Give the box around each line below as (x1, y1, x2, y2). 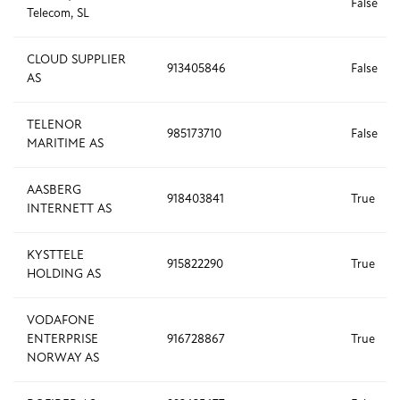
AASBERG (27, 184, 81, 198)
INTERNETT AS (27, 203, 112, 217)
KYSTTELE (27, 249, 84, 263)
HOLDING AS (27, 268, 101, 282)
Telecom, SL (27, 7, 89, 21)
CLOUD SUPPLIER (27, 54, 126, 68)
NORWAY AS (27, 352, 99, 366)
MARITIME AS (27, 137, 104, 152)
